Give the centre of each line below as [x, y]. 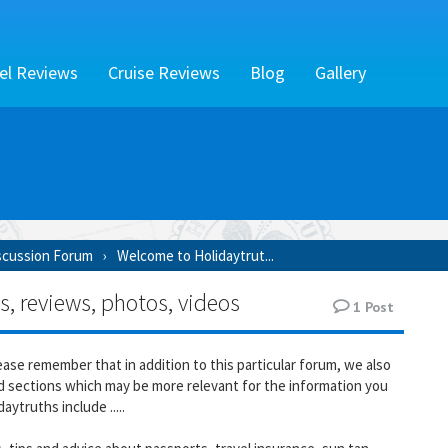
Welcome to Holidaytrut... [195, 256]
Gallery [340, 73]
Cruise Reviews [164, 73]
